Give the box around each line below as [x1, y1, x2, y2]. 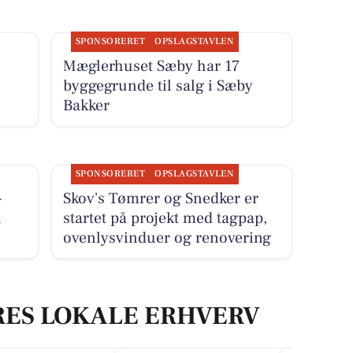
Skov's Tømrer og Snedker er [62, 188, 258, 209]
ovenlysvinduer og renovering [62, 227, 271, 248]
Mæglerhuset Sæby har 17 [62, 55, 240, 76]
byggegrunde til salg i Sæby [62, 75, 253, 96]
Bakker [62, 95, 110, 116]
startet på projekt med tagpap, [62, 207, 267, 229]
